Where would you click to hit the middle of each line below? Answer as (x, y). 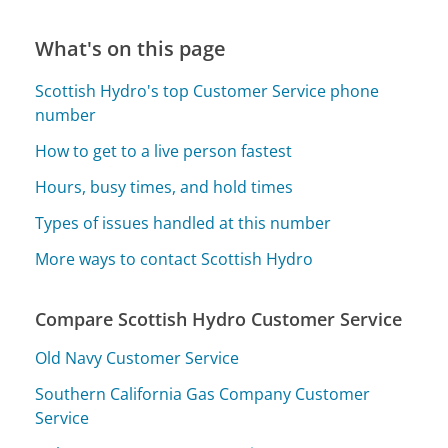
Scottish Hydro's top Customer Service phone (207, 91)
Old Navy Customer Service (137, 357)
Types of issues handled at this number (183, 223)
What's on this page (131, 49)
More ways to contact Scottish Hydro (174, 259)
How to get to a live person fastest (164, 151)
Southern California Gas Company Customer (203, 393)
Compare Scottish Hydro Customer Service (219, 319)
